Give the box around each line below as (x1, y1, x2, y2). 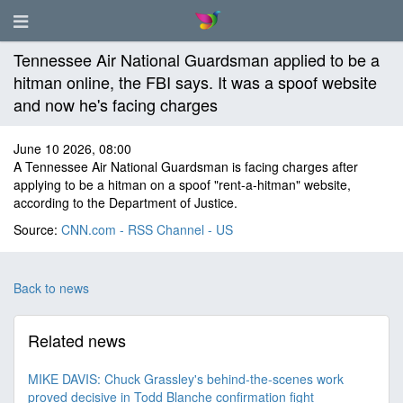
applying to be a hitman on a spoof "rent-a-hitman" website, (13, 175, 351, 193)
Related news (28, 328, 126, 352)
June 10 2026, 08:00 (13, 139, 131, 157)
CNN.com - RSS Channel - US (61, 220, 233, 238)
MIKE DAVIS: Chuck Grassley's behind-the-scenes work (28, 370, 344, 388)
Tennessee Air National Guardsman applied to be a (13, 48, 380, 71)
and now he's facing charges (13, 93, 218, 116)
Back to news (13, 279, 89, 297)
